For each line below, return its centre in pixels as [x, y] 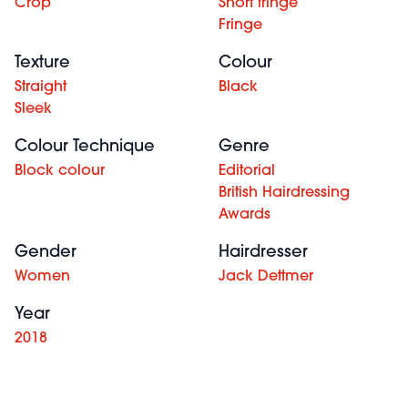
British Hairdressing [284, 193]
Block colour [60, 171]
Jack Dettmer [266, 277]
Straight [41, 87]
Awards [245, 215]
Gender [46, 253]
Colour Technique [85, 147]
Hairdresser [263, 253]
